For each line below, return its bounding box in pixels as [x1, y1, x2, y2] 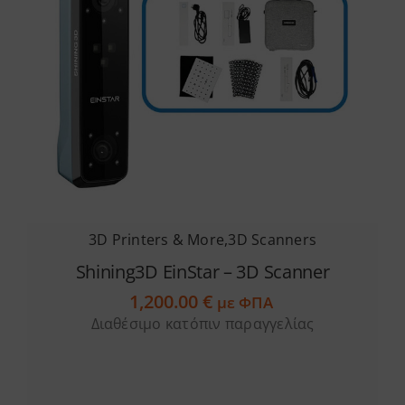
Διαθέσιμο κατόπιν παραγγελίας [90, 314, 315, 334]
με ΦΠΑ [216, 292, 277, 314]
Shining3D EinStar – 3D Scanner [75, 259, 330, 285]
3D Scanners [228, 230, 317, 250]
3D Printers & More [88, 230, 225, 250]
